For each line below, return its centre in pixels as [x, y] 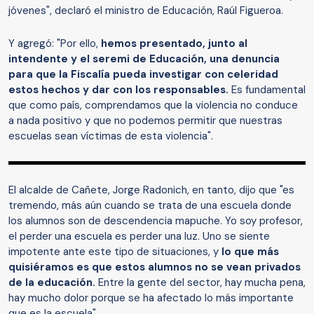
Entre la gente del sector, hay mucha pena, [200, 283]
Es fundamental [267, 90]
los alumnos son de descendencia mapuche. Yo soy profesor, [156, 221]
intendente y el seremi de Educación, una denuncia [144, 59]
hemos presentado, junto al [174, 44]
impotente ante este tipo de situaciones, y [115, 252]
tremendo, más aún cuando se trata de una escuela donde [150, 206]
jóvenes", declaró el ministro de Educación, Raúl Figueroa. [146, 11]
